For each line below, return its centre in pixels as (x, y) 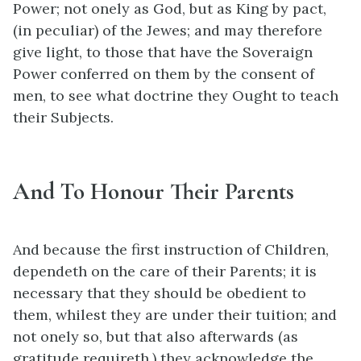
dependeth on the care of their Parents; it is (165, 271)
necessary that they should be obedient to (160, 293)
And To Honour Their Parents (154, 191)
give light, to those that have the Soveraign (163, 52)
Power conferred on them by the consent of (164, 73)
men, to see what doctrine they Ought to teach (176, 95)
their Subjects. (63, 117)
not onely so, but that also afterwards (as (156, 336)
